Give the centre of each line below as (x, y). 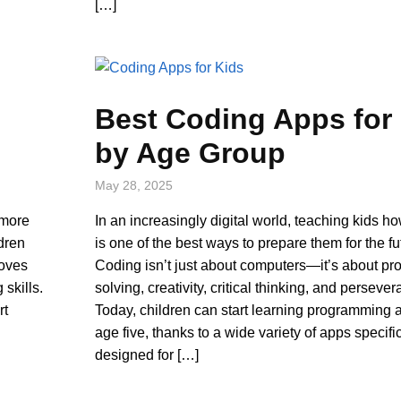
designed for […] (147, 354)
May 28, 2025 (134, 185)
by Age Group (191, 153)
